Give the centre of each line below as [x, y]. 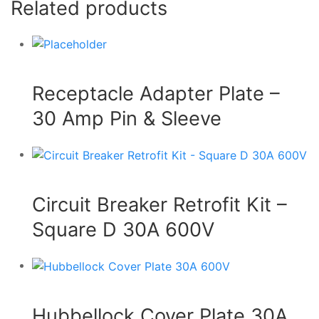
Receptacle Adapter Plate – [156, 94]
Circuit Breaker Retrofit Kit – [159, 204]
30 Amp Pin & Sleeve [127, 119]
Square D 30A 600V [123, 229]
